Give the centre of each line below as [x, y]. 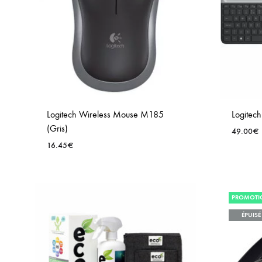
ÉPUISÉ [251, 215]
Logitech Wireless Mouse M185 [105, 114]
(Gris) [57, 128]
